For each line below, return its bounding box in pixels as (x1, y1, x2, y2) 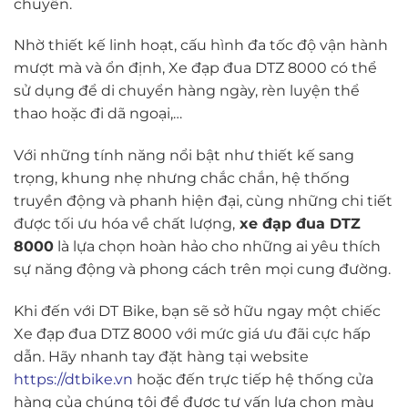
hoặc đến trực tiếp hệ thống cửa (137, 371, 373, 389)
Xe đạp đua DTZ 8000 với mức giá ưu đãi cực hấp (14, 325, 371, 343)
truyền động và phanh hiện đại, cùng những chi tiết (14, 192, 393, 210)
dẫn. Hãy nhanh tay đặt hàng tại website (14, 348, 309, 366)
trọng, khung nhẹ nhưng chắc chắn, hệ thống (14, 169, 350, 188)
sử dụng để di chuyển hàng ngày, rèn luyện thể (14, 82, 360, 100)
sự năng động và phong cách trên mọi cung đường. (14, 260, 391, 279)
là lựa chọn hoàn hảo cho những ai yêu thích (54, 238, 381, 256)
